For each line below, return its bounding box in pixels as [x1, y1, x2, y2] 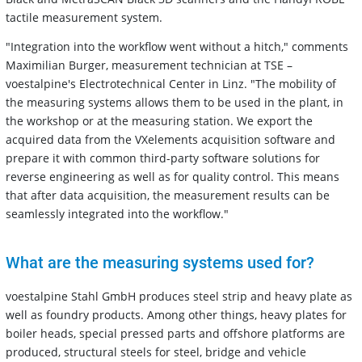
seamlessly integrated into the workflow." [6, 205, 229, 221]
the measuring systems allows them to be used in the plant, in [6, 94, 343, 110]
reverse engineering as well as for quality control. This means [6, 168, 339, 184]
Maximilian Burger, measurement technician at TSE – [6, 57, 293, 73]
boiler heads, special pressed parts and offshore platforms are [6, 325, 345, 341]
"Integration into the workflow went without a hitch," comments [6, 38, 348, 54]
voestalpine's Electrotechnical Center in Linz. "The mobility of [6, 75, 336, 91]
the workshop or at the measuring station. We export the [6, 112, 313, 128]
